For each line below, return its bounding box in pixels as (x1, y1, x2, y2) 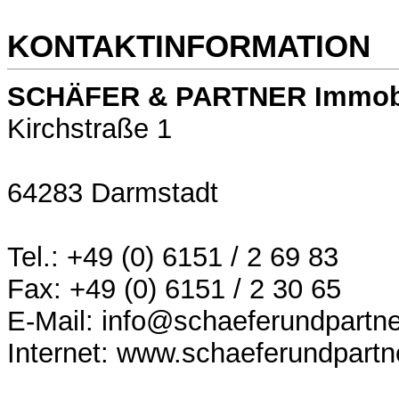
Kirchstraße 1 (7, 113, 172, 145)
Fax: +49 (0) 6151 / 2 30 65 (7, 273, 341, 305)
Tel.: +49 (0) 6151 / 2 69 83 (7, 241, 338, 273)
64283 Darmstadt (7, 177, 218, 209)
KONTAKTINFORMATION (7, 28, 370, 63)
